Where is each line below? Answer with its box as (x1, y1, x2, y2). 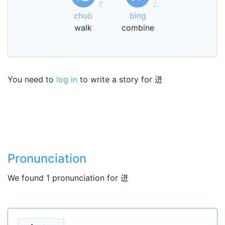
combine (121, 23, 154, 33)
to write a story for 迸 (77, 74, 163, 84)
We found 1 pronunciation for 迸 (8, 173, 129, 183)
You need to (8, 74, 56, 84)
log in (56, 74, 77, 84)
